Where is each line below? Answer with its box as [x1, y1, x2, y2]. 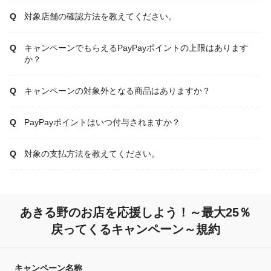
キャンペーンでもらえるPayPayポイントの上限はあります [24, 43, 248, 53]
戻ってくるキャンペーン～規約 [51, 223, 220, 237]
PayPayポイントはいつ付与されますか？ [24, 117, 180, 128]
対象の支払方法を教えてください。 [24, 149, 160, 159]
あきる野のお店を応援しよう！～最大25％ [20, 206, 251, 220]
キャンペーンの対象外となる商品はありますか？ [24, 86, 211, 96]
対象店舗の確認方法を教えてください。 [24, 11, 177, 22]
